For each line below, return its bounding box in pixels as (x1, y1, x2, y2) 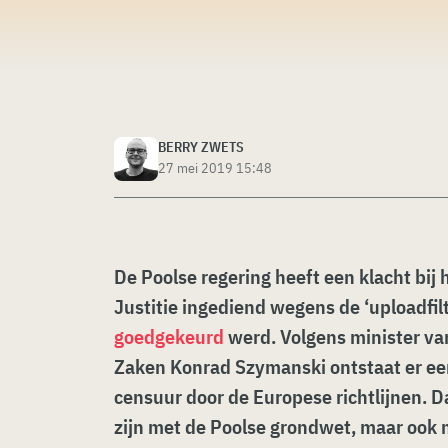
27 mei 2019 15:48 (158, 159, 272, 177)
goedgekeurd (114, 323, 224, 350)
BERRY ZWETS (158, 138, 244, 156)
